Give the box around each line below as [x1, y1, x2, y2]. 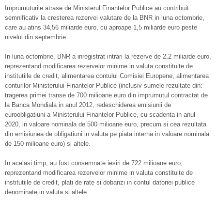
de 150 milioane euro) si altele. [5, 140, 91, 147]
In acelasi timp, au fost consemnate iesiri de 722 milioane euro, [5, 159, 183, 167]
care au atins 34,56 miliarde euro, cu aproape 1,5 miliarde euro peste [5, 24, 197, 31]
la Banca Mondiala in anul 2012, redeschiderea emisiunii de [5, 101, 171, 108]
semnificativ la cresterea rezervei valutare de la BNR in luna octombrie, [5, 14, 204, 21]
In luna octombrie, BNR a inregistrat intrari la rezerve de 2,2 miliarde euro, [5, 53, 211, 60]
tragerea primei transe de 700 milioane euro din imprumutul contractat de [5, 92, 208, 99]
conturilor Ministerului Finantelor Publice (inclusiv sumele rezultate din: [5, 82, 202, 89]
